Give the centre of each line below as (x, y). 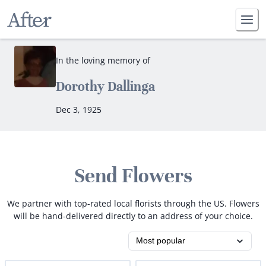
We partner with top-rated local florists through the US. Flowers (133, 203)
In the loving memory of (103, 60)
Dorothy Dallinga (105, 86)
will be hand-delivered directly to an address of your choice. (133, 216)
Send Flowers (133, 175)
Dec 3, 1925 (79, 109)
